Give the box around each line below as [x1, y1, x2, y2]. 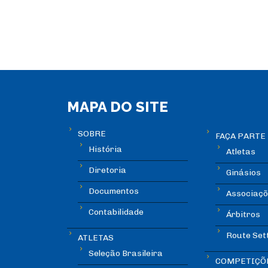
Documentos [89, 185, 139, 196]
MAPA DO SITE [67, 98, 168, 115]
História [89, 144, 122, 154]
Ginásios [226, 167, 261, 178]
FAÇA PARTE [215, 131, 266, 142]
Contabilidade [89, 206, 144, 217]
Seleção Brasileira [89, 248, 163, 258]
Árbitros [226, 209, 260, 220]
